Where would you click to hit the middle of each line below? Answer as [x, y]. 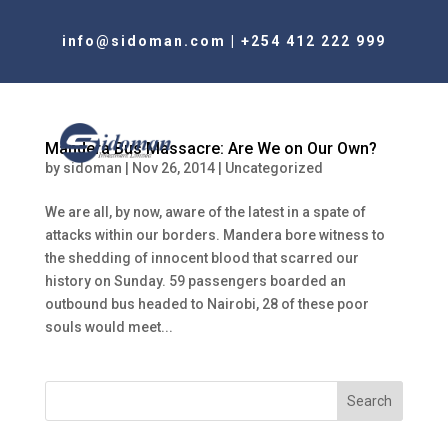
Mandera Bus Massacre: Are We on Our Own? [210, 148]
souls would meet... [108, 327]
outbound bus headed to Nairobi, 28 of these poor [206, 304]
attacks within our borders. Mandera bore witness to [214, 235]
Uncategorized [273, 168]
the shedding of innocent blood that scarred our [201, 258]
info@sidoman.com [143, 41]
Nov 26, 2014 [173, 168]
